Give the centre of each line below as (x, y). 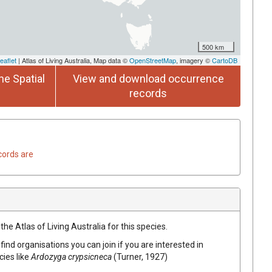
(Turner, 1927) (141, 257)
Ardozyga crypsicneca (71, 257)
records (148, 93)
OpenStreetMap (153, 60)
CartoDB (225, 60)
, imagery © (194, 60)
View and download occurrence (148, 78)
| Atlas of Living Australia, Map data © (73, 60)
